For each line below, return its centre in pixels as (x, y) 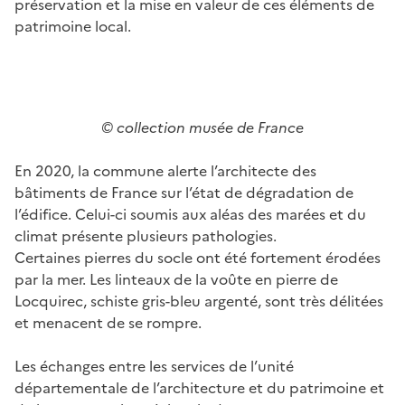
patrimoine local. (73, 26)
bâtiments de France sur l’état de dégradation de (184, 192)
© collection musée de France (202, 127)
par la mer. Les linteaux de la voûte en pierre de (176, 279)
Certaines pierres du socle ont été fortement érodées (198, 257)
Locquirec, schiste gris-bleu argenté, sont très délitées (199, 301)
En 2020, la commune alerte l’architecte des (165, 170)
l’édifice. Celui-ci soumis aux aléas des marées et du (190, 214)
